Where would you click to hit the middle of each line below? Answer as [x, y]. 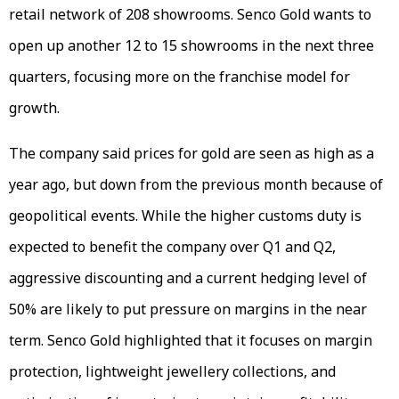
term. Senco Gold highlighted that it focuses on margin [191, 340]
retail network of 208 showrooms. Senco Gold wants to [190, 14]
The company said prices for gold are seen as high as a [191, 153]
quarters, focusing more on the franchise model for [179, 76]
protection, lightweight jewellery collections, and [172, 371]
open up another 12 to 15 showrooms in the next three [191, 45]
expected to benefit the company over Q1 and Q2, [172, 246]
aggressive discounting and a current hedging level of [188, 277]
